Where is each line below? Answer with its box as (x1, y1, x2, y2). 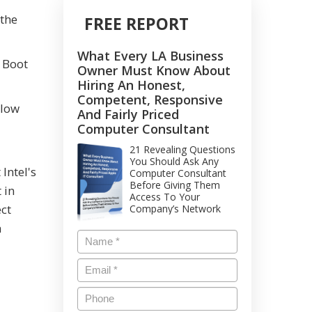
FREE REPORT (84, 13, 189, 35)
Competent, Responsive (77, 91, 223, 108)
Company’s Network (130, 202, 221, 215)
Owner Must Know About (77, 62, 231, 79)
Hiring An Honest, (77, 77, 185, 93)
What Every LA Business (77, 47, 224, 64)
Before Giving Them (130, 178, 220, 192)
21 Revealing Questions (130, 143, 235, 156)
